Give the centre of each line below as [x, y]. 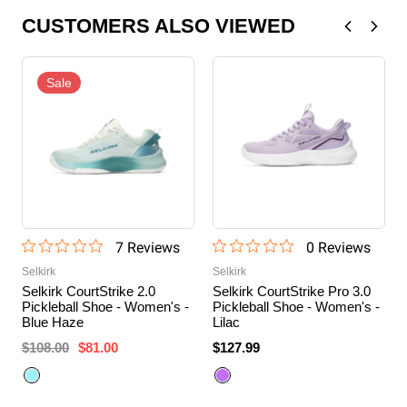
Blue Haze [53, 322]
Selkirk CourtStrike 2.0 [89, 291]
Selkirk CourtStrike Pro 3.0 [292, 291]
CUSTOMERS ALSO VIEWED [159, 25]
